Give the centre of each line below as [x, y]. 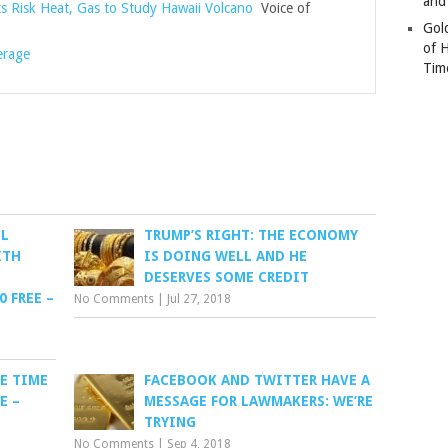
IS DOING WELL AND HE [226, 256]
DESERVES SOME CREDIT [227, 277]
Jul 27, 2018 [199, 299]
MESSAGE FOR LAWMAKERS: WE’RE [259, 401]
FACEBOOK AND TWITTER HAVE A [257, 380]
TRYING [170, 422]
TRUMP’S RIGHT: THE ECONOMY [251, 235]
